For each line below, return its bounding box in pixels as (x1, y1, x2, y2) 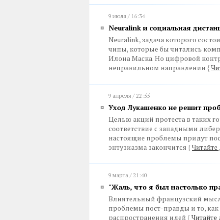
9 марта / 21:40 (108, 171, 147, 179)
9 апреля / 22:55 (108, 92, 150, 99)
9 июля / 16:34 (108, 12, 145, 20)
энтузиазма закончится (109, 142, 188, 152)
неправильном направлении (109, 63, 207, 72)
